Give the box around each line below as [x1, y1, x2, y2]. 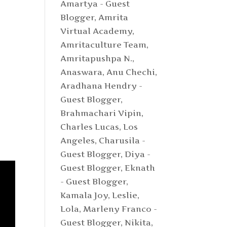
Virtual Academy [60, 26, 133, 36]
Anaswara [60, 67, 103, 77]
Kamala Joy [60, 190, 108, 200]
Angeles [60, 135, 95, 145]
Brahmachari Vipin [60, 108, 142, 118]
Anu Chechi [106, 67, 156, 77]
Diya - [125, 149, 151, 159]
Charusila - [99, 135, 146, 145]
